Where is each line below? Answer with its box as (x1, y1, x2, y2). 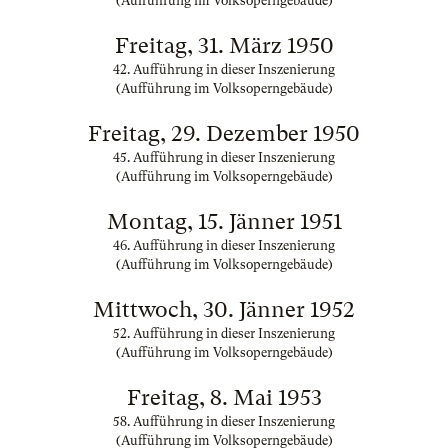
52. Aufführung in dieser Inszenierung (113, 326, 335, 341)
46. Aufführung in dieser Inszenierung (113, 238, 335, 253)
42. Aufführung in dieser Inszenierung (113, 62, 335, 77)
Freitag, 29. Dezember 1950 (88, 121, 360, 146)
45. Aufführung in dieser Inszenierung (113, 150, 335, 165)
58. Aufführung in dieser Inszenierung (113, 414, 335, 429)
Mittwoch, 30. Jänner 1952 (93, 297, 355, 322)
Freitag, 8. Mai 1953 (126, 385, 322, 410)
